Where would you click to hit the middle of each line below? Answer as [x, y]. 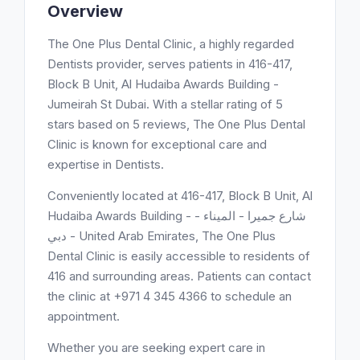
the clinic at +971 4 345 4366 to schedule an [170, 296]
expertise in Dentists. [106, 164]
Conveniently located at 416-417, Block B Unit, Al [180, 196]
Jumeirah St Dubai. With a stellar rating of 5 [165, 104]
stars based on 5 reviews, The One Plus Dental [176, 124]
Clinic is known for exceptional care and [157, 144]
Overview [85, 11]
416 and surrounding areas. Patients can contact [179, 276]
